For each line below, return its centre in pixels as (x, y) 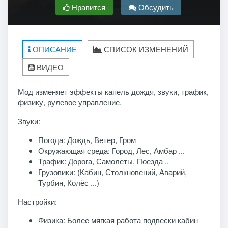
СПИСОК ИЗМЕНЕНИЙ (145, 49)
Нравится (87, 7)
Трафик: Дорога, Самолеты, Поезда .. (103, 161)
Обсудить (155, 7)
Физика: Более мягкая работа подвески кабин (118, 220)
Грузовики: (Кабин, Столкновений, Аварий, (112, 172)
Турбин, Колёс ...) (68, 182)
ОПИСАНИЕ (54, 49)
